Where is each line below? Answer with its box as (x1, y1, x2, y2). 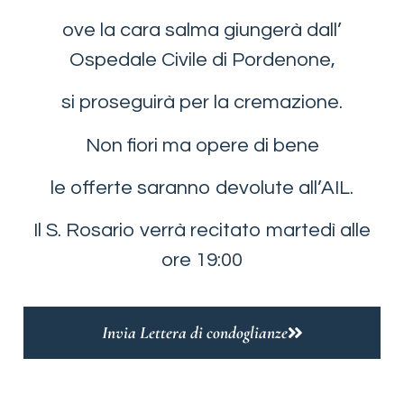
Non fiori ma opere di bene (85, 134, 319, 156)
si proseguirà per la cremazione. (61, 92, 343, 114)
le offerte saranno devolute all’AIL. (50, 177, 353, 198)
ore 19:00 (161, 250, 243, 271)
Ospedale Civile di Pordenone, (69, 49, 335, 70)
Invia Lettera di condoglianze (101, 321, 288, 344)
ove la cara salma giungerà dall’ (62, 19, 342, 41)
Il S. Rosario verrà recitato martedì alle (33, 220, 371, 242)
